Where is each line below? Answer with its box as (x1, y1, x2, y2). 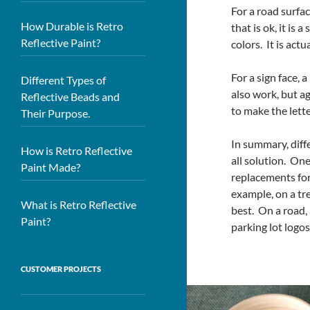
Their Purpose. (21, 107, 90, 120)
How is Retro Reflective (21, 144, 132, 157)
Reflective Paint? (21, 36, 100, 49)
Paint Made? (21, 161, 80, 174)
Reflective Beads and (21, 90, 120, 103)
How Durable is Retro (21, 19, 123, 33)
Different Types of (21, 73, 106, 86)
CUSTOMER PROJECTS (21, 264, 101, 273)
